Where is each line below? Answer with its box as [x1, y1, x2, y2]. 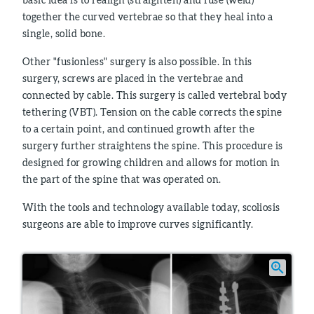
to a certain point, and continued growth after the [22, 123, 255, 135]
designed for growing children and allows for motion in [22, 156, 280, 168]
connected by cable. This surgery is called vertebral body [22, 89, 287, 101]
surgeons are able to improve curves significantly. [22, 218, 254, 230]
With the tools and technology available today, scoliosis [22, 201, 280, 213]
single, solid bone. [22, 27, 106, 39]
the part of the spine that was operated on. [22, 173, 221, 185]
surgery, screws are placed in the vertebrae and [22, 72, 244, 84]
